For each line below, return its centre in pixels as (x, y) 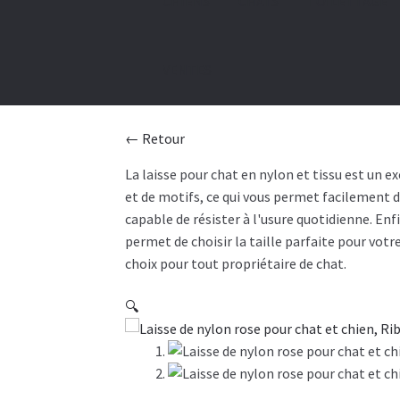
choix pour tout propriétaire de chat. (236, 263)
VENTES (187, 70)
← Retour (155, 138)
